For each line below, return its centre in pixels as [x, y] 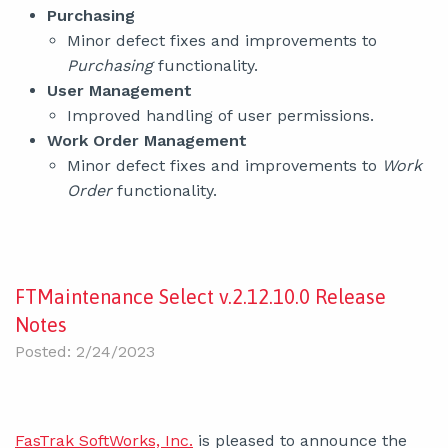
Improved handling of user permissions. [220, 115]
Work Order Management [147, 140]
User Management [119, 90]
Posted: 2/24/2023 [85, 351]
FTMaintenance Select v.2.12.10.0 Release [200, 296]
